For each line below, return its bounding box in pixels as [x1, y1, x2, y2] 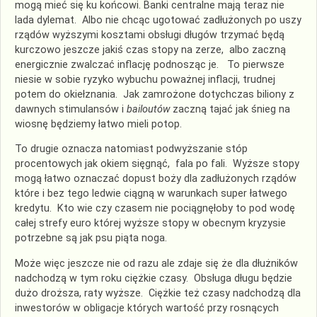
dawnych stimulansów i [15, 103, 127, 115]
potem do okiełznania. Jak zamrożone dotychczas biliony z [15, 88, 294, 100]
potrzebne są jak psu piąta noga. [15, 232, 170, 245]
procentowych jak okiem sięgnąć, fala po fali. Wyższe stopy [15, 158, 299, 171]
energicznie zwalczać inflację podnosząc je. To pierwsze [15, 58, 284, 71]
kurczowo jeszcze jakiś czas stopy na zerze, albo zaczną [15, 43, 286, 56]
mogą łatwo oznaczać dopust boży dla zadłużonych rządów [15, 173, 296, 185]
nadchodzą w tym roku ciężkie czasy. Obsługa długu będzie [15, 272, 292, 284]
